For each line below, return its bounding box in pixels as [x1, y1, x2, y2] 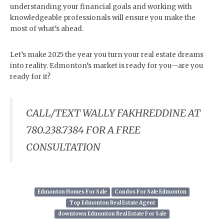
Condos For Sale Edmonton [114, 188, 187, 195]
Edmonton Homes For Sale [37, 188, 107, 195]
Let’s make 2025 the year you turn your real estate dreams [10, 50, 203, 59]
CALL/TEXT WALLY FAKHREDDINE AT [26, 106, 200, 119]
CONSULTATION [26, 140, 100, 153]
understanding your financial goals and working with [10, 2, 192, 11]
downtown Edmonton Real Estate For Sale [57, 210, 166, 217]
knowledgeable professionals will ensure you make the [10, 13, 195, 22]
